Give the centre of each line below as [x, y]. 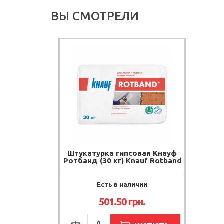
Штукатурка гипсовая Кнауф [122, 153]
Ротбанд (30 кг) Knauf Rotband [122, 161]
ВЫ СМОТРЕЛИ [95, 16]
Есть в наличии [122, 184]
